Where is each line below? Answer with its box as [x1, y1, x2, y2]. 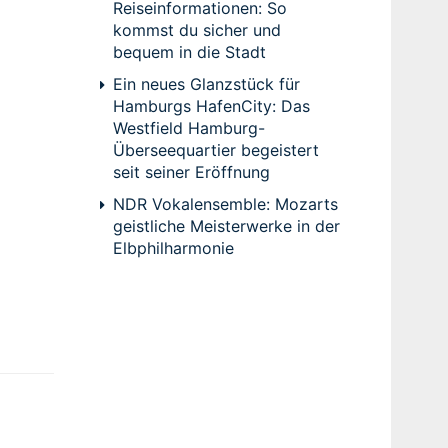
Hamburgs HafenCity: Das [112, 95, 310, 116]
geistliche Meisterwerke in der [112, 215, 340, 236]
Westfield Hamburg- [112, 117, 265, 138]
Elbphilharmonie [112, 237, 234, 258]
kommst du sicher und [112, 19, 281, 40]
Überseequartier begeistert [112, 139, 319, 160]
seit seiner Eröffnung [112, 161, 270, 182]
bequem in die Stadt [112, 41, 266, 62]
